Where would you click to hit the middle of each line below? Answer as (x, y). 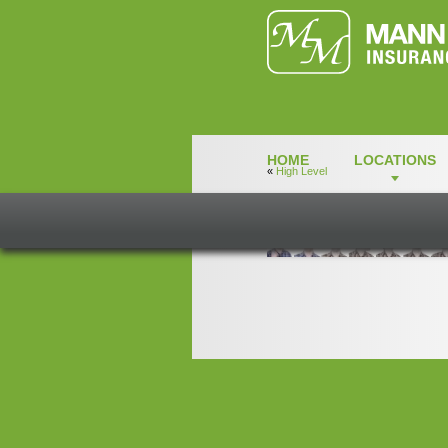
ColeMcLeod (344, 208)
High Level (301, 171)
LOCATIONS (395, 160)
